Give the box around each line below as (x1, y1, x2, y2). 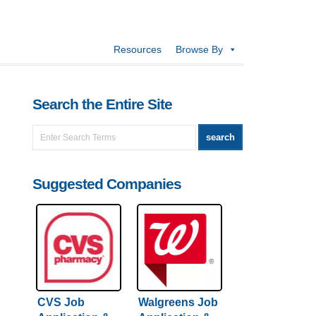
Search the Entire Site (32, 96, 172, 113)
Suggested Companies (32, 176, 181, 193)
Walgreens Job (138, 296, 218, 308)
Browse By (176, 44, 223, 55)
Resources (114, 44, 162, 55)
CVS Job (37, 296, 85, 308)
